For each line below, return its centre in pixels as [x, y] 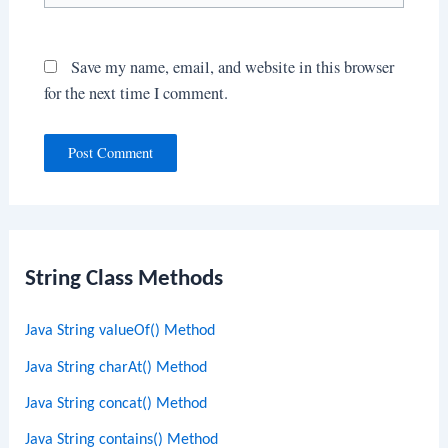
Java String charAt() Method [116, 367]
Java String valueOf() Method [120, 331]
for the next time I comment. [135, 92]
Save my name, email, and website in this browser [232, 66]
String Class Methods [124, 279]
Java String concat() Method [116, 403]
